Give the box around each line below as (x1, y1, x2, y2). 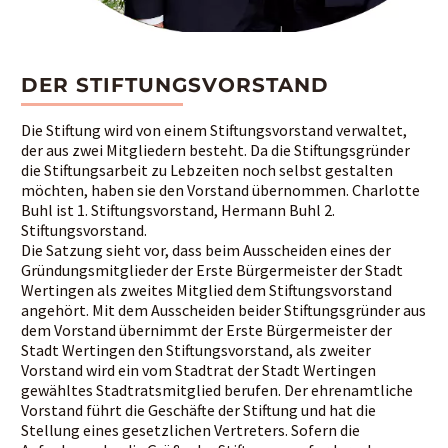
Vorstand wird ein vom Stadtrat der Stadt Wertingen (21, 360, 376, 381)
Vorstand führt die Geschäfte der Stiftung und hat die (21, 400, 376, 421)
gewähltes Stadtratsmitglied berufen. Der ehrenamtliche (21, 380, 413, 401)
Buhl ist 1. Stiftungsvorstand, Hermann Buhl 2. (21, 200, 335, 221)
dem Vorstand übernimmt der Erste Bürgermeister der (21, 320, 392, 341)
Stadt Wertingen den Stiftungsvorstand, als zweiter (21, 340, 371, 361)
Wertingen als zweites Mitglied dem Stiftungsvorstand (21, 280, 392, 301)
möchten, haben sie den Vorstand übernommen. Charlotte (21, 180, 420, 201)
